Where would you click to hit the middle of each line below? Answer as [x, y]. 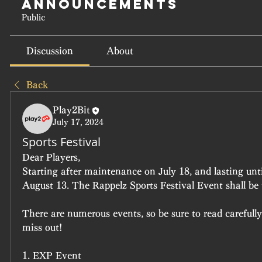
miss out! [42, 227]
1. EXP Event [52, 256]
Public [33, 18]
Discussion [50, 51]
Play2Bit [71, 110]
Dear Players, [51, 157]
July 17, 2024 [78, 122]
